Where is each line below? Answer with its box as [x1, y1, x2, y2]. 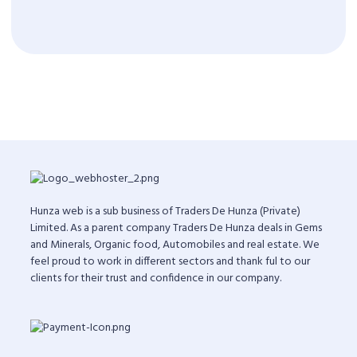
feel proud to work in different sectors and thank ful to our [30, 252, 310, 271]
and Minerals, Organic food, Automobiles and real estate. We [30, 235, 320, 254]
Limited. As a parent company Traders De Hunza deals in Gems [30, 218, 322, 237]
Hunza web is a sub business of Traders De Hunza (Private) [30, 202, 300, 221]
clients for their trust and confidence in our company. [30, 269, 281, 288]
